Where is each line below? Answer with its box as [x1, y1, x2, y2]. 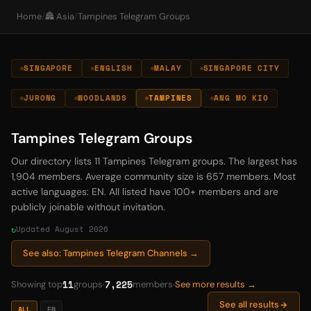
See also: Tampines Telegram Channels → [23, 247, 199, 259]
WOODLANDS [78, 92, 128, 103]
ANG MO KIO [214, 92, 269, 103]
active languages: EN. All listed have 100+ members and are [11, 185, 278, 198]
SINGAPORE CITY [203, 62, 280, 74]
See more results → [175, 278, 256, 290]
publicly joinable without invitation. [11, 201, 165, 213]
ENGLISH [94, 62, 133, 74]
